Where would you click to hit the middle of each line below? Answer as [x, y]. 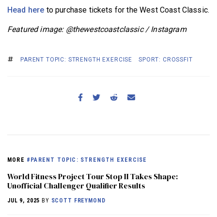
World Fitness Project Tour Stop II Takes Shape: [93, 177]
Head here [26, 10]
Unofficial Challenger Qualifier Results [76, 186]
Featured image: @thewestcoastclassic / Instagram [98, 29]
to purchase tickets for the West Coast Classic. [127, 10]
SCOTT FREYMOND [78, 201]
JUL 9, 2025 [24, 201]
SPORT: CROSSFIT [166, 59]
